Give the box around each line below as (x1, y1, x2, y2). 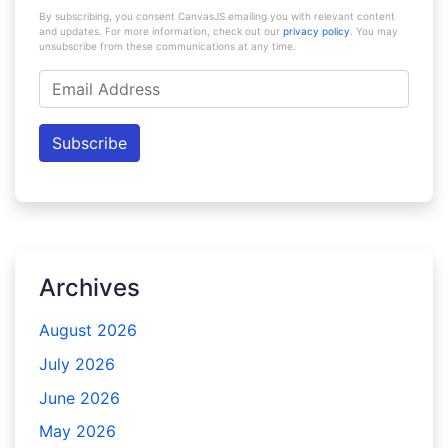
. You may (350, 24, 398, 37)
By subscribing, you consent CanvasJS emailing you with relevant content (39, 9, 395, 22)
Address (38, 94, 100, 115)
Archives (39, 272, 140, 302)
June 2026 (39, 387, 120, 408)
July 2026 (39, 353, 115, 374)
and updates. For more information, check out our (39, 24, 283, 37)
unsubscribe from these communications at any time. (39, 39, 296, 52)
